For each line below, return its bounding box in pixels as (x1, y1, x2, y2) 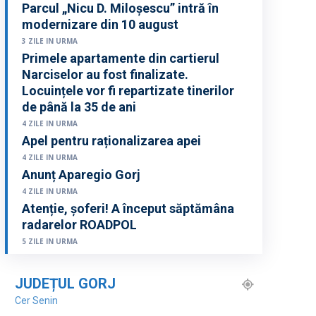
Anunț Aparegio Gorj (22, 167, 141, 183)
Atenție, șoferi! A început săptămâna (22, 201, 235, 217)
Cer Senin (15, 295, 59, 307)
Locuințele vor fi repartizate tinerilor (22, 83, 235, 99)
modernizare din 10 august (22, 17, 179, 32)
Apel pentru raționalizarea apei (22, 133, 202, 149)
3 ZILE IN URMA (22, 36, 78, 47)
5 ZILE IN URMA (22, 236, 78, 247)
